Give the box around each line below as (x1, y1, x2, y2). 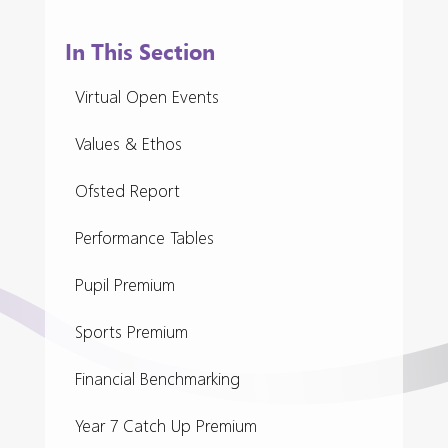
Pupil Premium (75, 273, 175, 296)
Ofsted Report (75, 179, 180, 202)
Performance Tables (75, 226, 214, 249)
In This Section (65, 36, 215, 66)
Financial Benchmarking (75, 367, 240, 390)
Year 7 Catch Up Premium (75, 414, 257, 437)
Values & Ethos (75, 132, 182, 155)
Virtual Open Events (75, 85, 219, 108)
